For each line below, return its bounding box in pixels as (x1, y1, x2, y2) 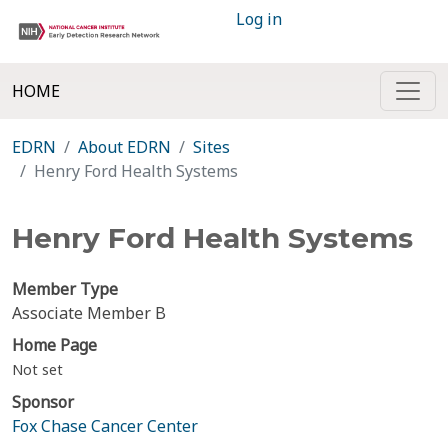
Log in (236, 8, 282, 30)
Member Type (12, 278, 118, 300)
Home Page (12, 334, 97, 356)
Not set (12, 360, 63, 379)
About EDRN (78, 136, 171, 158)
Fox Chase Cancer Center (12, 415, 198, 437)
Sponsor (12, 391, 74, 413)
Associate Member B (12, 302, 166, 324)
